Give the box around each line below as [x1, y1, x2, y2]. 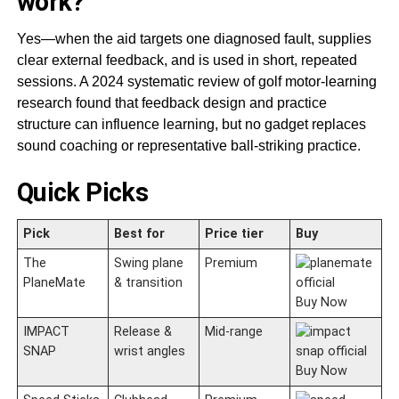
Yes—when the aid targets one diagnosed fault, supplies [16, 30, 371, 46]
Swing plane [113, 255, 183, 271]
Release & [113, 323, 172, 339]
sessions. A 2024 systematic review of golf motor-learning [16, 73, 377, 89]
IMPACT [22, 323, 69, 339]
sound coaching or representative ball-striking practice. [16, 137, 361, 153]
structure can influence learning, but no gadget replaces [16, 116, 366, 132]
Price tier [204, 225, 264, 241]
